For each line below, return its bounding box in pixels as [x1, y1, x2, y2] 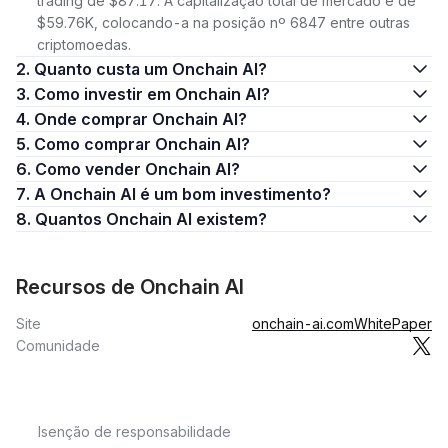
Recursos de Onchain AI [16, 275, 244, 299]
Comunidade [16, 337, 100, 354]
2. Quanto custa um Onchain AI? [34, 59, 267, 79]
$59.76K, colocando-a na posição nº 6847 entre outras [37, 14, 410, 31]
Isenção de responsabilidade [38, 423, 231, 440]
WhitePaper [354, 315, 432, 332]
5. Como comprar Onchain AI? [34, 134, 250, 154]
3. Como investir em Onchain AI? [34, 84, 270, 104]
